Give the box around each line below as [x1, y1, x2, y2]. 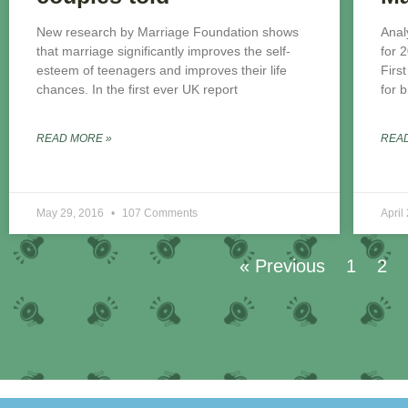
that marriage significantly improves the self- [36, 44, 291, 59]
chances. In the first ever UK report [36, 82, 238, 97]
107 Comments [122, 207, 198, 220]
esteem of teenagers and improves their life [36, 63, 287, 78]
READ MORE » [36, 132, 112, 146]
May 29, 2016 [36, 207, 107, 220]
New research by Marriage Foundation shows [36, 25, 299, 40]
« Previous [239, 256, 325, 277]
